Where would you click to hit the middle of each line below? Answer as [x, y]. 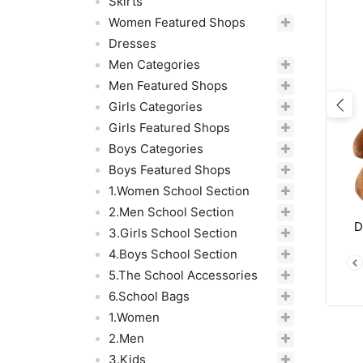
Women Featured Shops [177, 22]
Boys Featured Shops [170, 170]
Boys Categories [156, 149]
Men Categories [154, 64]
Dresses [132, 43]
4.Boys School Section [173, 254]
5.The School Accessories [183, 275]
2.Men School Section [171, 212]
